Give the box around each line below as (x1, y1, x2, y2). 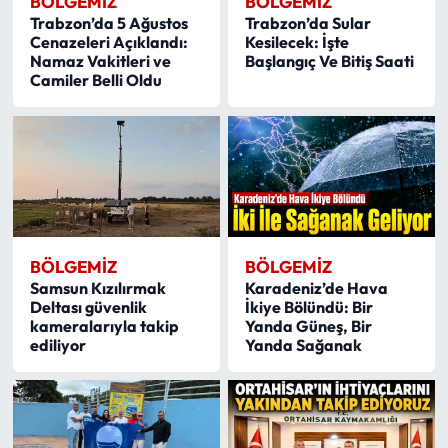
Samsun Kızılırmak (29, 277, 166, 298)
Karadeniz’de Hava (245, 277, 389, 298)
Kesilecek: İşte (245, 32, 350, 53)
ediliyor (29, 334, 86, 355)
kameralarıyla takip (29, 315, 179, 336)
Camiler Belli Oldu (29, 70, 162, 91)
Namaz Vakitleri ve (29, 51, 171, 72)
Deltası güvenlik (29, 296, 147, 317)
